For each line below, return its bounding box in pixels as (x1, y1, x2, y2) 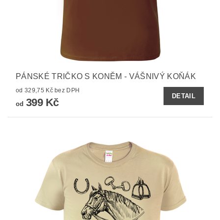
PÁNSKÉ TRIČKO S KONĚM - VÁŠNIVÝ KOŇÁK (16, 72, 196, 81)
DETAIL (172, 92, 195, 100)
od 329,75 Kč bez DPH (55, 87, 80, 94)
